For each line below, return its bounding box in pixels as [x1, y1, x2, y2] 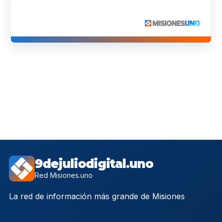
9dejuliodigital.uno [35, 156, 153, 171]
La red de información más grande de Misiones [9, 191, 185, 201]
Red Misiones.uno [35, 170, 93, 179]
